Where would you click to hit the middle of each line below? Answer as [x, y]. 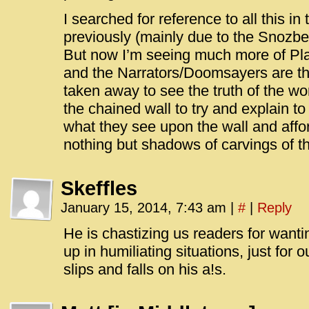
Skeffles [99, 188]
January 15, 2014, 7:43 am [146, 208]
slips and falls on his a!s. [145, 269]
